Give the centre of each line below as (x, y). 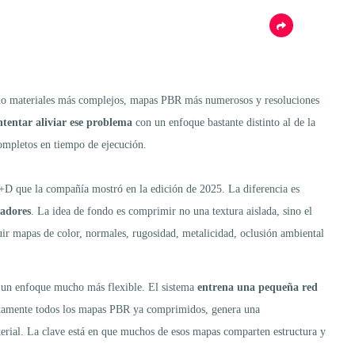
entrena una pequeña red (256, 287)
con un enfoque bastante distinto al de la (224, 122)
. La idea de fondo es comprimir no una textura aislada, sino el (172, 211)
